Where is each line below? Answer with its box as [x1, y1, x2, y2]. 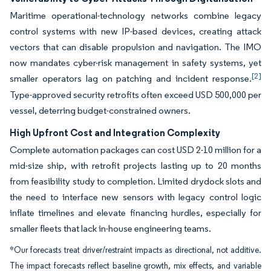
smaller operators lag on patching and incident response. [10, 73, 252, 84]
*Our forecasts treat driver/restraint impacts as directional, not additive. [10, 245, 261, 255]
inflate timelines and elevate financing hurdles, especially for [10, 207, 261, 218]
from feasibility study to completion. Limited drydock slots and [10, 175, 261, 187]
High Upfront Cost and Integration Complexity [10, 126, 220, 139]
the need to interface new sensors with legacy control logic [10, 191, 261, 203]
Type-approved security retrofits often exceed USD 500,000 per [10, 89, 261, 100]
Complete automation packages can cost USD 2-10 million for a [10, 144, 261, 155]
